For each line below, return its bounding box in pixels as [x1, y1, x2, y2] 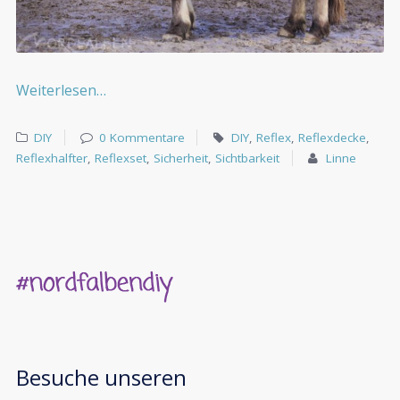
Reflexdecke [297, 129, 366, 146]
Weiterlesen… [16, 79, 106, 100]
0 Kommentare [98, 129, 185, 146]
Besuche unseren [16, 362, 187, 392]
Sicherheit [154, 150, 208, 167]
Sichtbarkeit [215, 150, 279, 167]
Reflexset [95, 150, 146, 167]
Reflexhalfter [16, 150, 87, 167]
